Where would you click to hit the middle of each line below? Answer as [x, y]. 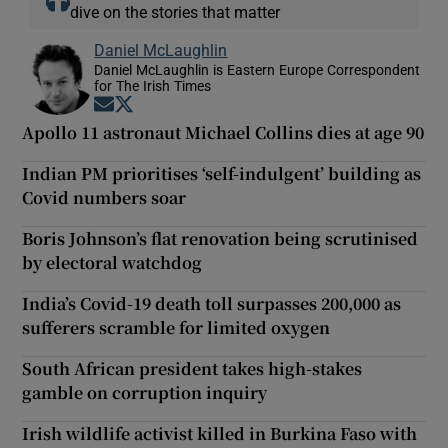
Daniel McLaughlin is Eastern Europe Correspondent [257, 69]
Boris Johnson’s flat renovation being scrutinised [220, 238]
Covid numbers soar [104, 197]
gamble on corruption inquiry [145, 392]
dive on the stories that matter [175, 11]
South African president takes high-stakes [192, 368]
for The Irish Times [153, 85]
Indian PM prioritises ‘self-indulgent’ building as [222, 173]
